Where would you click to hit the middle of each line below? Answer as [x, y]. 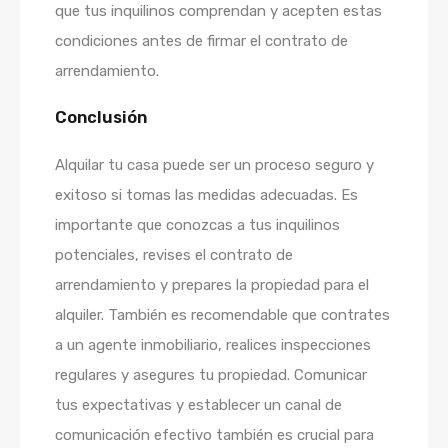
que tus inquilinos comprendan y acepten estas [218, 11]
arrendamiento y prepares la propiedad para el [212, 285]
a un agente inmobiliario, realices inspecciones [213, 345]
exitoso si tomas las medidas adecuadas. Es [206, 195]
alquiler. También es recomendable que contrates [222, 315]
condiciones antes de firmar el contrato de [201, 41]
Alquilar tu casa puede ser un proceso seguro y [214, 165]
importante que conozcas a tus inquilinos [197, 225]
